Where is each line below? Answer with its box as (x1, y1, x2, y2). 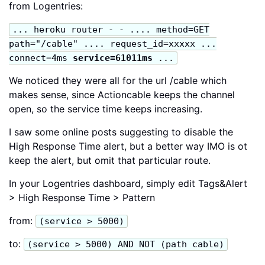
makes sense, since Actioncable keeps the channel (9, 88, 235, 101)
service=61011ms (73, 52, 153, 63)
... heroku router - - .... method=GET (12, 24, 209, 35)
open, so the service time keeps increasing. (9, 102, 202, 115)
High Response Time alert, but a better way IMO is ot (9, 140, 247, 152)
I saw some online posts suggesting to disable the (9, 125, 233, 138)
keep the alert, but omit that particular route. (9, 154, 211, 166)
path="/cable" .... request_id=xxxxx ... (9, 38, 216, 49)
